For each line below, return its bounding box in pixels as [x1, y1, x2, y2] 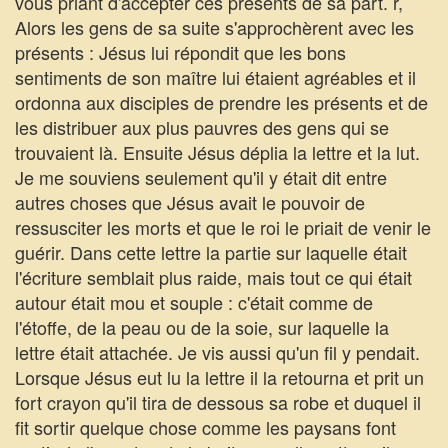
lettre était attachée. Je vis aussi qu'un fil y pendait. [15, 339, 420, 365]
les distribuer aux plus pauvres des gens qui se [15, 114, 389, 140]
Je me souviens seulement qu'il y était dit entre [15, 164, 387, 190]
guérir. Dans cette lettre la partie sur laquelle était [15, 239, 407, 265]
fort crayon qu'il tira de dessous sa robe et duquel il [15, 389, 421, 415]
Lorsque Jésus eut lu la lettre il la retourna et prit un [15, 364, 424, 390]
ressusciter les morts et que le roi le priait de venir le [15, 214, 431, 240]
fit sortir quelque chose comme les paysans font [15, 414, 396, 440]
